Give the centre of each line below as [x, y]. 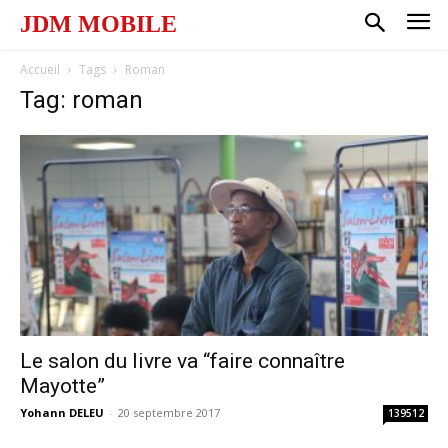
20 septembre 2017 [169, 413]
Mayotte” [62, 386]
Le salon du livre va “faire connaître [182, 361]
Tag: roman [81, 99]
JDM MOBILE [98, 24]
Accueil [40, 69]
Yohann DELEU [62, 413]
